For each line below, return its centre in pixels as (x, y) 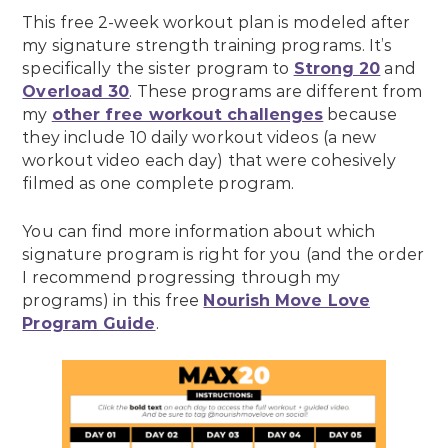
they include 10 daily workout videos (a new (199, 138)
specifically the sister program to (158, 69)
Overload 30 (76, 92)
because (360, 115)
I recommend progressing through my (181, 278)
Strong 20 (337, 69)
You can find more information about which (199, 232)
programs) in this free (113, 301)
